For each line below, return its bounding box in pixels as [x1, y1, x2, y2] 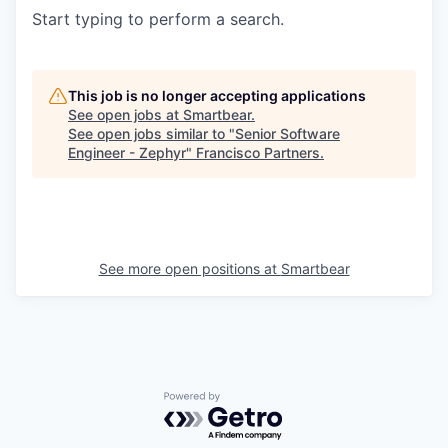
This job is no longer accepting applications [68, 87, 366, 104]
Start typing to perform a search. [32, 9, 284, 29]
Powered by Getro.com [163, 391, 339, 411]
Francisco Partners [196, 144, 320, 161]
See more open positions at [98, 260, 281, 277]
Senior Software [235, 125, 340, 142]
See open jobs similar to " [68, 125, 235, 142]
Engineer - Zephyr [68, 144, 186, 161]
